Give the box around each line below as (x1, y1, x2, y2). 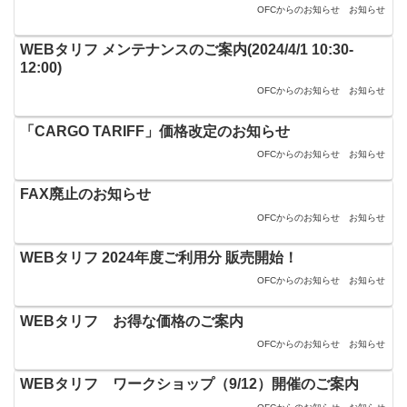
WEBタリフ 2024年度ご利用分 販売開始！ (20, 249, 299, 265)
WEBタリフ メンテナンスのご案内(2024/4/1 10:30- (20, 41, 354, 57)
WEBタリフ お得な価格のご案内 (20, 313, 244, 329)
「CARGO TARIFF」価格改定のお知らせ (20, 123, 291, 139)
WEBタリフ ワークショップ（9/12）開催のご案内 (20, 376, 360, 392)
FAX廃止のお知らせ (20, 186, 152, 203)
